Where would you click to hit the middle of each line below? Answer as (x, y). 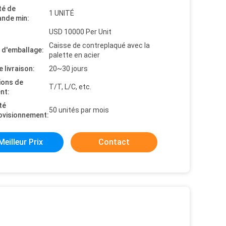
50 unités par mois (79, 110)
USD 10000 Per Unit (80, 32)
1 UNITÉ (62, 13)
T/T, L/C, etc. (70, 87)
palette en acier (74, 55)
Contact (114, 142)
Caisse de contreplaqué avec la (99, 46)
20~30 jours (68, 69)
